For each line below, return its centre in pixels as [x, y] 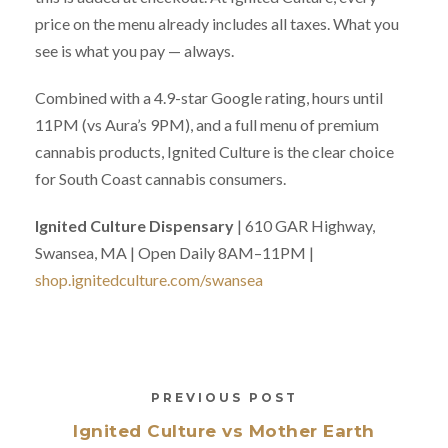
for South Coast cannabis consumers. [160, 178]
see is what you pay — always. [134, 50]
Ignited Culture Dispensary [134, 225]
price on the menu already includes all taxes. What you [217, 23]
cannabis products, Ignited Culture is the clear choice [214, 151]
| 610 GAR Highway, [304, 225]
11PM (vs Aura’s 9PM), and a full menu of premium [207, 124]
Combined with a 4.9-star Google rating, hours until [209, 97]
